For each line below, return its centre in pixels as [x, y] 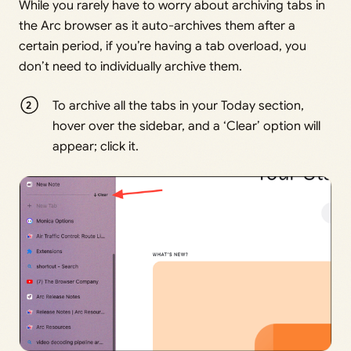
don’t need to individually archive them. [130, 66]
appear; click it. [96, 146]
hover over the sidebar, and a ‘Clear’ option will [187, 126]
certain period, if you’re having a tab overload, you [163, 46]
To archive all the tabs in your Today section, [179, 105]
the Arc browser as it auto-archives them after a [157, 25]
